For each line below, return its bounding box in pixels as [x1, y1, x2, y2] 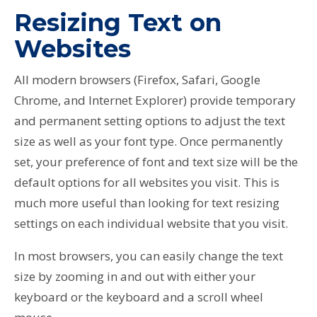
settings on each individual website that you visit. [14, 214, 288, 231]
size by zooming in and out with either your [14, 267, 255, 284]
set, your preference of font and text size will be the [14, 153, 298, 170]
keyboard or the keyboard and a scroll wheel [14, 288, 263, 305]
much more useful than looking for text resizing [14, 194, 279, 211]
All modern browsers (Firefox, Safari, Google [14, 71, 260, 88]
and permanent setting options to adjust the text [14, 112, 285, 129]
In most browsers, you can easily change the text [14, 247, 283, 264]
